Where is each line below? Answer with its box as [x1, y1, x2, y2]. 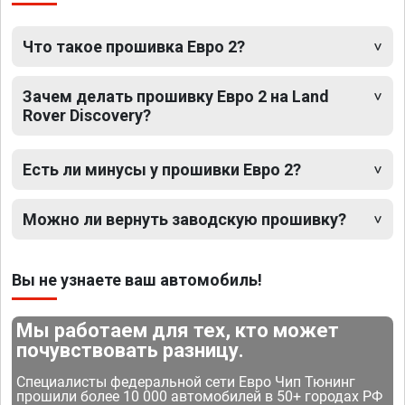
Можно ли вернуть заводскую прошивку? [23, 210, 346, 230]
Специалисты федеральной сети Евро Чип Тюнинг [16, 373, 356, 391]
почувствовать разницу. [16, 339, 245, 363]
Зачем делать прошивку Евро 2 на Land [23, 87, 329, 107]
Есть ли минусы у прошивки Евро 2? [23, 160, 301, 180]
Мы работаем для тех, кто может [16, 319, 340, 343]
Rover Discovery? [23, 106, 151, 126]
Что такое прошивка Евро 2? [23, 37, 245, 57]
